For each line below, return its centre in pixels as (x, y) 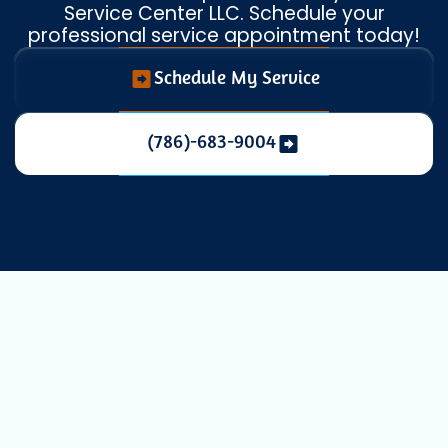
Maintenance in (206, 417)
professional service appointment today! (224, 36)
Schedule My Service (236, 79)
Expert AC (137, 367)
